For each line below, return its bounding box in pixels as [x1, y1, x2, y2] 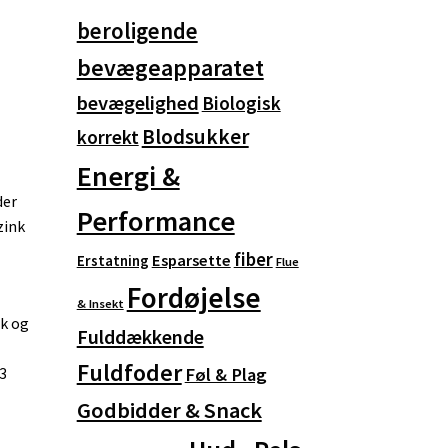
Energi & [76, 158, 180, 195]
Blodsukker [141, 123, 249, 151]
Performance [76, 203, 235, 240]
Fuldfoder [76, 357, 182, 389]
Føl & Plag [184, 363, 267, 387]
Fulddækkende [76, 324, 204, 351]
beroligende [76, 17, 198, 46]
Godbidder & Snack [76, 396, 262, 425]
